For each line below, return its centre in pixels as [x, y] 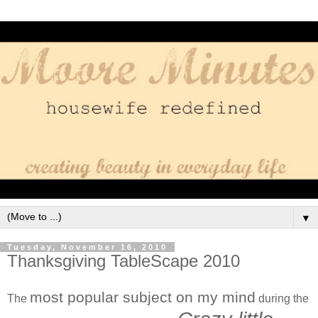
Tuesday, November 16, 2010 [87, 247]
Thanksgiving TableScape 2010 [124, 261]
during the [282, 298]
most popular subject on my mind [143, 297]
